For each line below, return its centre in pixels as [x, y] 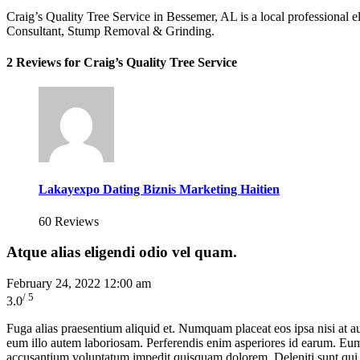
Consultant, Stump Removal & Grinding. [110, 31]
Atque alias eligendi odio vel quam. [122, 252]
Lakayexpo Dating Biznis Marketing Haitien [159, 190]
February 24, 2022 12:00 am [79, 284]
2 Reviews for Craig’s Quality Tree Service [122, 62]
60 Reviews [69, 221]
